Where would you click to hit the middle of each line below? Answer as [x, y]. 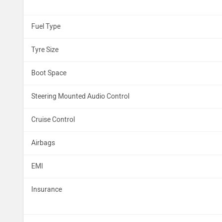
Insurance [47, 190]
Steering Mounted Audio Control [80, 96]
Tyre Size [45, 50]
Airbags [43, 143]
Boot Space [49, 73]
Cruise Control [53, 120]
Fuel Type [46, 27]
